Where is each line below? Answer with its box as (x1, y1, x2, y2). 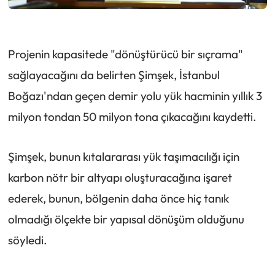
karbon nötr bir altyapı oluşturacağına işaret (7, 169, 232, 185)
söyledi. (7, 232, 47, 247)
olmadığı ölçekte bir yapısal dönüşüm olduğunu (7, 211, 244, 227)
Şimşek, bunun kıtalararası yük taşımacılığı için (7, 149, 239, 164)
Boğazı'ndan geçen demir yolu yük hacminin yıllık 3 (7, 88, 262, 103)
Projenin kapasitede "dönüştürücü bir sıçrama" (7, 46, 243, 61)
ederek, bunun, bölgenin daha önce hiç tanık (7, 190, 229, 206)
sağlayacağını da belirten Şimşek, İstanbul (7, 67, 220, 82)
